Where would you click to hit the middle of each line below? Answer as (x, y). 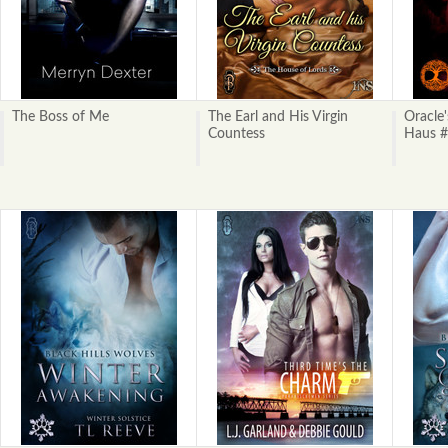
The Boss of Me (60, 117)
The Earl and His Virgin (277, 117)
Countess (236, 134)
